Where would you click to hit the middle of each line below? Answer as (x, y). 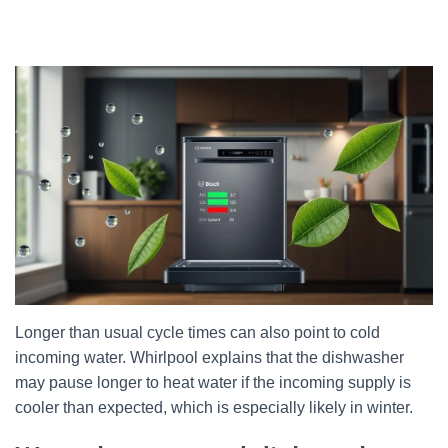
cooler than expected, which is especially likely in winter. (214, 407)
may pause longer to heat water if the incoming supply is (213, 382)
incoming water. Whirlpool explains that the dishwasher (209, 357)
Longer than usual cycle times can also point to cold (197, 332)
